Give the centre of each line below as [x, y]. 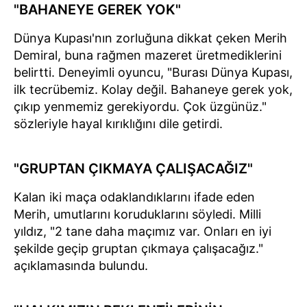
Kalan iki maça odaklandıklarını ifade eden [134, 197]
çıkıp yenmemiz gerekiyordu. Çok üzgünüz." [140, 106]
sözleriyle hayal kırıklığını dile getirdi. [118, 123]
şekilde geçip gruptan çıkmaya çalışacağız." [138, 248]
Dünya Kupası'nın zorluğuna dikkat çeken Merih [150, 38]
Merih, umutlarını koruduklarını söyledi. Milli [137, 214]
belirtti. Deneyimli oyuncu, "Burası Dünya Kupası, [153, 72]
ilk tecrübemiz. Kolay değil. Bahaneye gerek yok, [153, 89]
